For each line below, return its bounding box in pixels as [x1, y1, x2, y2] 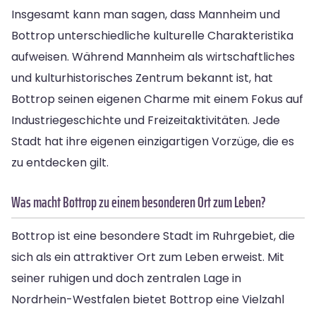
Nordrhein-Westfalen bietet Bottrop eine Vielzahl [11, 291, 284, 308]
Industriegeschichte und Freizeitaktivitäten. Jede [11, 111, 280, 128]
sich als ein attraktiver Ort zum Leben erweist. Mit [11, 248, 284, 265]
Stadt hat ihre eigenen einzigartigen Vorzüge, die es [11, 133, 294, 150]
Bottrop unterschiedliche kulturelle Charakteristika [11, 27, 293, 44]
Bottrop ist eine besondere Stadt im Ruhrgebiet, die [11, 227, 295, 244]
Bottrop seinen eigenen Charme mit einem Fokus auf [11, 90, 303, 107]
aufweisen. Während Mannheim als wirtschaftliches [11, 48, 295, 65]
